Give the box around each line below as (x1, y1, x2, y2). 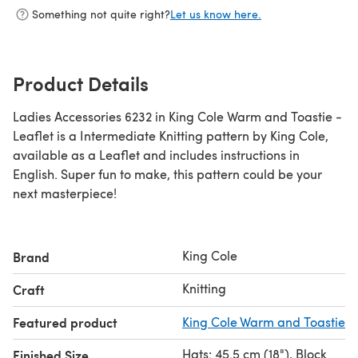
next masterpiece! (13, 184, 117, 201)
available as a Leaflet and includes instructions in (13, 145, 300, 163)
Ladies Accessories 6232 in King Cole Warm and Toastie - (13, 107, 342, 125)
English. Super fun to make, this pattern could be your (13, 165, 322, 182)
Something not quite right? (32, 6, 170, 22)
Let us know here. (170, 6, 261, 22)
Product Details (13, 69, 149, 97)
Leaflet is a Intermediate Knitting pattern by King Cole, (13, 126, 80, 144)
